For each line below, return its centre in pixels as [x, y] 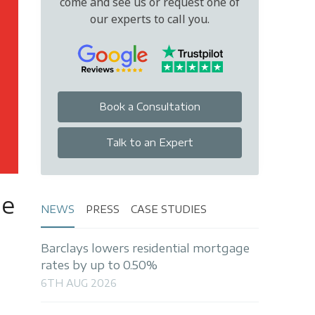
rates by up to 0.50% [99, 265]
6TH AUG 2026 [79, 283]
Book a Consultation [150, 107]
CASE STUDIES [169, 209]
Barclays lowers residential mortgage [145, 248]
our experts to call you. [150, 19]
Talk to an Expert [150, 143]
